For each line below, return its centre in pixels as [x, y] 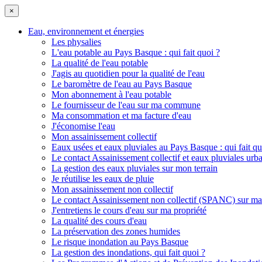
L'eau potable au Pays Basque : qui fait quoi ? [136, 52]
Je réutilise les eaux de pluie [103, 179]
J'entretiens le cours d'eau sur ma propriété [129, 210]
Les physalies [76, 42]
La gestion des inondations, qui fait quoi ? [128, 252]
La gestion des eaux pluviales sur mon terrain [135, 168]
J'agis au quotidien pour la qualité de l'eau [128, 73]
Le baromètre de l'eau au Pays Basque [122, 84]
